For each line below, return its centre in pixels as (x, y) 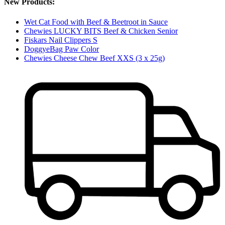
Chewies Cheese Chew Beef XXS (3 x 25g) (94, 58)
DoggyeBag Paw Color (62, 49)
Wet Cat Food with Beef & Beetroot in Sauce (96, 22)
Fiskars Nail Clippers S (61, 40)
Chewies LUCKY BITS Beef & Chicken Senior (101, 31)
